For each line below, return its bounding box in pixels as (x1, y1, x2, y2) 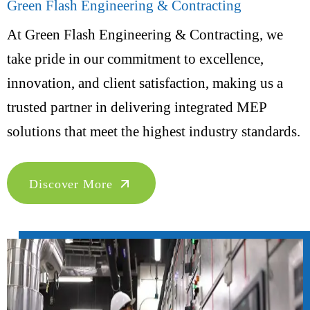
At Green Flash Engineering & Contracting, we (7, 26, 283, 43)
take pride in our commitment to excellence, (7, 51, 264, 67)
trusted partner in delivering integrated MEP (7, 99, 266, 116)
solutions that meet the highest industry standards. (7, 123, 300, 140)
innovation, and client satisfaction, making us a (7, 75, 283, 91)
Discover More (29, 177, 117, 191)
